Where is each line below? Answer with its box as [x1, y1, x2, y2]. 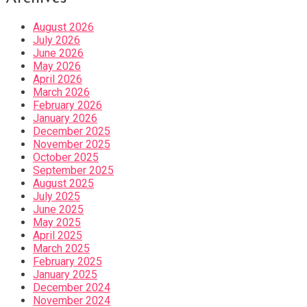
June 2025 [33, 202, 84, 216]
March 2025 [33, 241, 90, 255]
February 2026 [33, 98, 102, 112]
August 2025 [33, 176, 94, 190]
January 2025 [33, 267, 97, 281]
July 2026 [33, 33, 80, 47]
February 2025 [33, 254, 102, 268]
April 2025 [33, 228, 82, 242]
